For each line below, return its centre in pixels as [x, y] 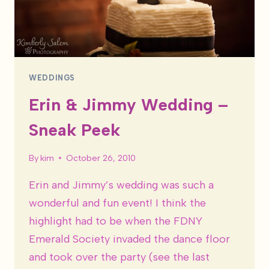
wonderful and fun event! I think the [117, 203]
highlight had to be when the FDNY [116, 221]
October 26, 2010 [101, 158]
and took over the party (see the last [119, 257]
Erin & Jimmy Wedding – [128, 104]
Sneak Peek [74, 129]
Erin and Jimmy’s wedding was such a [121, 185]
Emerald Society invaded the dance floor [129, 239]
